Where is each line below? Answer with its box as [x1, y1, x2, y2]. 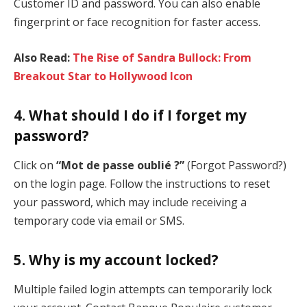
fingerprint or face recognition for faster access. [14, 14, 260, 30]
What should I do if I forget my [29, 105, 247, 125]
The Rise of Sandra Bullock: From [73, 49, 251, 65]
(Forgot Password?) [184, 158, 286, 173]
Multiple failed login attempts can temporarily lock [14, 282, 272, 297]
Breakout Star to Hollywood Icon [14, 68, 193, 84]
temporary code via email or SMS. [14, 213, 184, 229]
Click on [14, 158, 56, 173]
